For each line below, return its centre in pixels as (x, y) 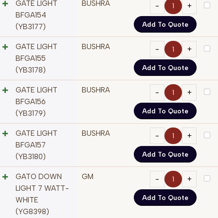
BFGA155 (31, 59)
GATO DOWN (39, 177)
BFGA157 (31, 145)
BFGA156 (31, 102)
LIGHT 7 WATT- (42, 189)
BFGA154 (31, 15)
